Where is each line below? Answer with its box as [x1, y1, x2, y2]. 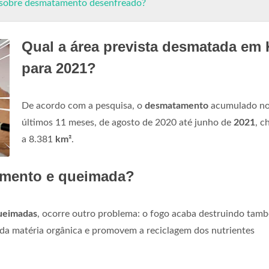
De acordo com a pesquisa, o [22, 101, 145, 110]
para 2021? [22, 60, 96, 76]
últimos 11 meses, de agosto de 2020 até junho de [22, 118, 234, 127]
